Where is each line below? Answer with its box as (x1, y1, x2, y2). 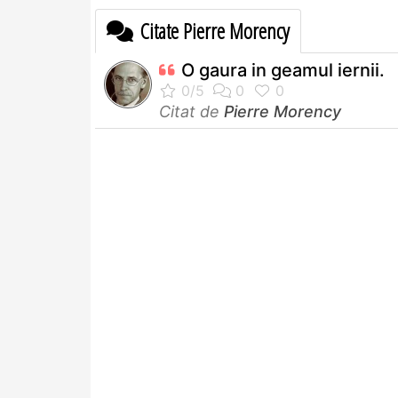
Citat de (159, 101, 224, 121)
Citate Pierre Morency (136, 15, 290, 45)
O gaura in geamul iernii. (181, 59, 385, 81)
